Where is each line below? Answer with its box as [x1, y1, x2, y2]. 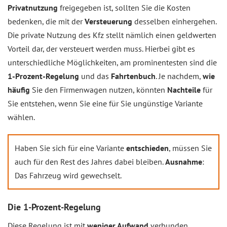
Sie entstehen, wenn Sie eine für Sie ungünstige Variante [8, 98, 203, 109]
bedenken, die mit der [8, 16, 85, 27]
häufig [8, 85, 30, 95]
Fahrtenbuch [111, 71, 156, 82]
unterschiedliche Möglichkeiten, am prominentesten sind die [8, 57, 217, 68]
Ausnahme [165, 157, 202, 167]
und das [79, 71, 111, 82]
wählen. [8, 112, 35, 123]
